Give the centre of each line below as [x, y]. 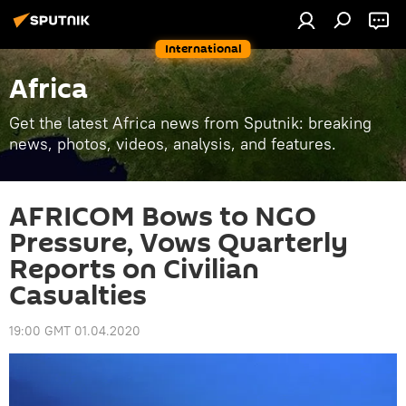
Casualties [78, 296]
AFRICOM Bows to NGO [163, 217]
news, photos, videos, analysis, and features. [173, 144]
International [203, 48]
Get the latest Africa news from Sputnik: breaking [190, 123]
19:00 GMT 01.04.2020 [75, 331]
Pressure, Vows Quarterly [179, 243]
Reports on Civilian [134, 270]
